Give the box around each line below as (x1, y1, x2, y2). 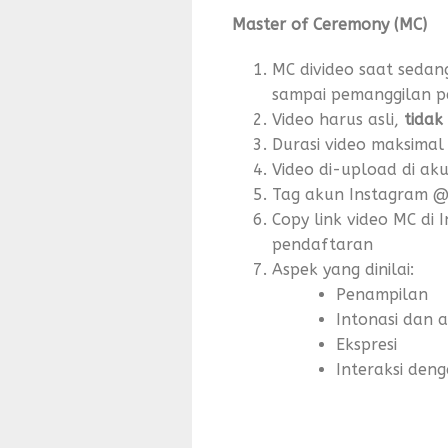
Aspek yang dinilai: (272, 260, 414, 279)
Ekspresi (336, 335, 397, 354)
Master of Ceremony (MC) (232, 15, 427, 34)
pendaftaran (272, 235, 373, 254)
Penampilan (336, 285, 428, 304)
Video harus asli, (272, 110, 404, 129)
